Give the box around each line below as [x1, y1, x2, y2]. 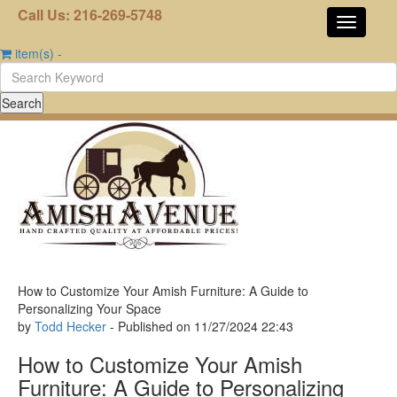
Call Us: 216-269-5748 [18, 4, 162, 25]
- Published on [106, 317, 194, 335]
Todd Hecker [35, 317, 106, 335]
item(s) [15, 44, 54, 62]
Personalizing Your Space [18, 300, 161, 317]
